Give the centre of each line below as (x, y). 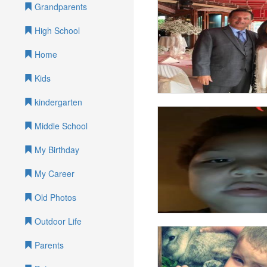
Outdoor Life (57, 221)
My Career (53, 173)
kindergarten (57, 102)
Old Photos (54, 197)
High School (56, 30)
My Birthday (56, 150)
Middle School (60, 126)
